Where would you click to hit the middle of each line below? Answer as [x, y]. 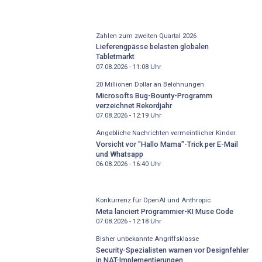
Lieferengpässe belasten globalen [152, 47]
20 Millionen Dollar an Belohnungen [150, 85]
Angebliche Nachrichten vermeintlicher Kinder [166, 133]
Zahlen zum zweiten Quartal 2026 [146, 36]
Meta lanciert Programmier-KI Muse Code [164, 211]
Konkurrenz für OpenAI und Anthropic [153, 201]
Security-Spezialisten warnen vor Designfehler [172, 250]
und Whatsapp [119, 154]
